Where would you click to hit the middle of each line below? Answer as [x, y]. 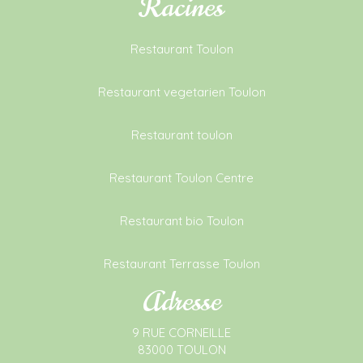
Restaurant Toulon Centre [181, 178]
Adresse [181, 302]
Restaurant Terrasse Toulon [181, 264]
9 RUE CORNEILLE [181, 333]
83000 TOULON [181, 350]
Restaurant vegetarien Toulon [181, 92]
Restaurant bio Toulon [181, 221]
